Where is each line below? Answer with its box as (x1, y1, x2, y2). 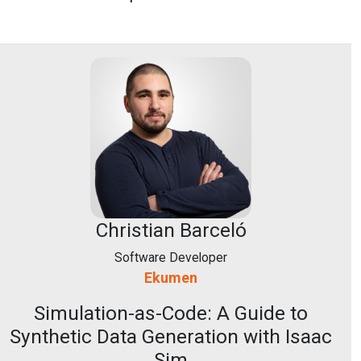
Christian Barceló (95, 218, 247, 242)
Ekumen (144, 269, 197, 286)
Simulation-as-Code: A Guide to (34, 301, 308, 325)
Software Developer (114, 250, 227, 265)
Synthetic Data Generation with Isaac (10, 325, 332, 348)
